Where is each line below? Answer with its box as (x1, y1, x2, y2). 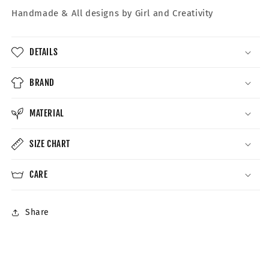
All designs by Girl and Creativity (71, 7, 214, 19)
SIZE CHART (29, 138, 70, 150)
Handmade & (11, 7, 71, 19)
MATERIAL (29, 107, 64, 119)
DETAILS (29, 46, 58, 58)
